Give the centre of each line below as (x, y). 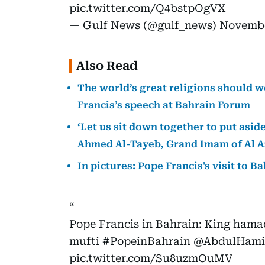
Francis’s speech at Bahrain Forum (164, 105)
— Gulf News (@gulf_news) (144, 25)
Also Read (107, 65)
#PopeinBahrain (146, 241)
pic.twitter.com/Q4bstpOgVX (148, 8)
